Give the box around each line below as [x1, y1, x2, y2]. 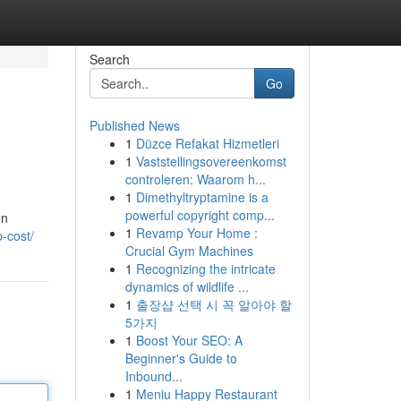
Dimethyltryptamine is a [135, 188, 269, 206]
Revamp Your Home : [135, 224, 258, 242]
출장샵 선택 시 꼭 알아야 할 [135, 295, 292, 313]
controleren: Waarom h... [124, 170, 266, 188]
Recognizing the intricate [135, 260, 276, 277]
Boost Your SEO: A [135, 331, 243, 349]
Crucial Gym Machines [124, 242, 253, 260]
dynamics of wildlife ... [124, 277, 249, 295]
